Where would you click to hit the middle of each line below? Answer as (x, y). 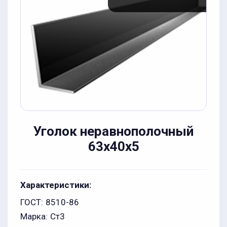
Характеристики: (56, 185)
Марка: (34, 216)
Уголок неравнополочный (113, 131)
